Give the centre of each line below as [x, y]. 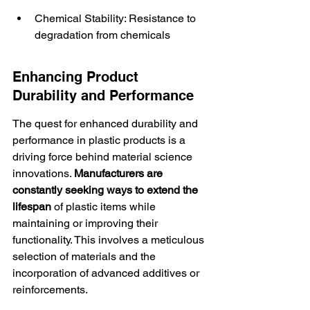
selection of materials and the [85, 256]
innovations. [43, 173]
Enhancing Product [77, 77]
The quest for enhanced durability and [107, 124]
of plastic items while [105, 207]
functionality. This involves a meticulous [110, 240]
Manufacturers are [120, 173]
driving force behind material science [104, 157]
